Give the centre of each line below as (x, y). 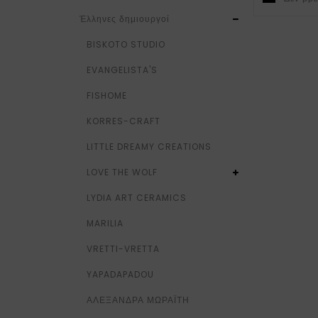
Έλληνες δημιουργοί (125, 19)
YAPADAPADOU (120, 274)
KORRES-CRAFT (124, 121)
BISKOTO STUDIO (126, 44)
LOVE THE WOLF (122, 172)
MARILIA (105, 223)
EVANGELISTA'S (122, 70)
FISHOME (107, 95)
